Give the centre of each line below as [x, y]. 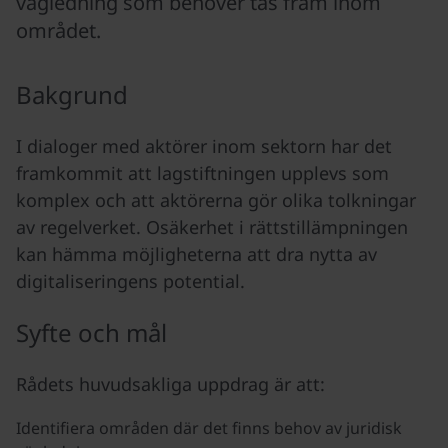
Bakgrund [72, 94]
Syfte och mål [91, 332]
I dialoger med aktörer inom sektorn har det [204, 145]
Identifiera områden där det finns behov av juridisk [209, 427]
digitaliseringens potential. [135, 280]
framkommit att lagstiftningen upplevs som [202, 172]
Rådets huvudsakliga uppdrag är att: [170, 383]
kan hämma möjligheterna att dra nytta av [196, 253]
